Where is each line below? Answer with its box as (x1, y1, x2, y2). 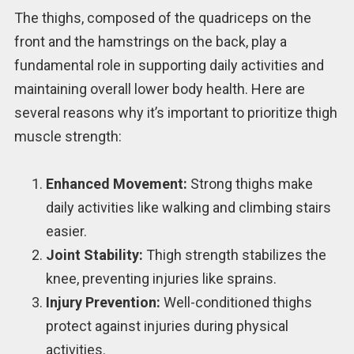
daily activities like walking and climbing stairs (45, 199, 331, 217)
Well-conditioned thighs (160, 294, 312, 311)
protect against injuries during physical (45, 318, 288, 335)
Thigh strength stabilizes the (142, 247, 326, 264)
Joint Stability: (45, 247, 143, 264)
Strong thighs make (186, 175, 313, 193)
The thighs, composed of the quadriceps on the (13, 9, 311, 26)
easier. (45, 223, 87, 240)
